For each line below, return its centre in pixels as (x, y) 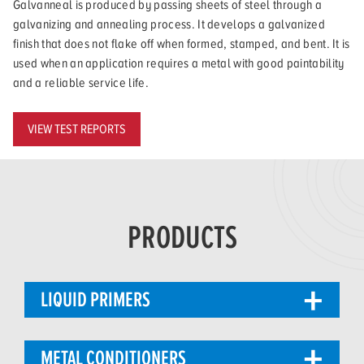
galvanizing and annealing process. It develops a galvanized (169, 25)
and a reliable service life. (81, 83)
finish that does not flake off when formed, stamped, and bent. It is (182, 44)
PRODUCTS (182, 237)
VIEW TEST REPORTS (77, 130)
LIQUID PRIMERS (95, 299)
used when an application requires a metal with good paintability (179, 64)
